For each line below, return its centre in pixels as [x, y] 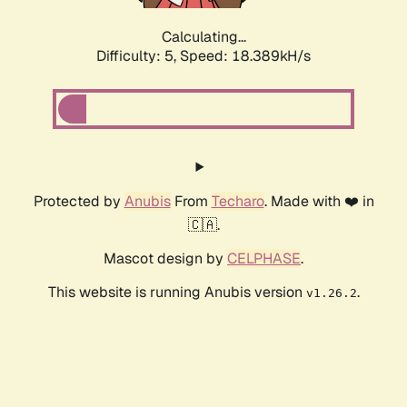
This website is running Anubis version [177, 293]
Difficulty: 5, [138, 56]
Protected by [79, 202]
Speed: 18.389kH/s [245, 56]
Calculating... [203, 37]
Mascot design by [165, 259]
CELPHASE [264, 259]
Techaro [238, 202]
